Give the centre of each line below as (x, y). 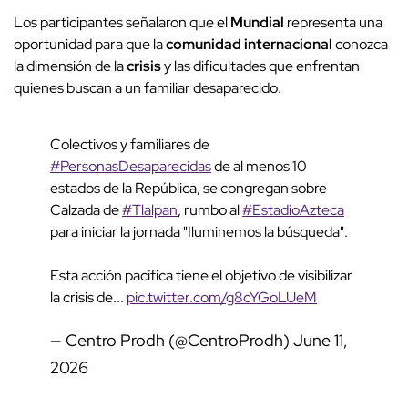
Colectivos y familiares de (130, 145)
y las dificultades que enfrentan (260, 66)
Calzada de (86, 210)
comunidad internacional (249, 45)
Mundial (257, 23)
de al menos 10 (259, 167)
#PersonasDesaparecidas (131, 167)
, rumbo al (210, 210)
